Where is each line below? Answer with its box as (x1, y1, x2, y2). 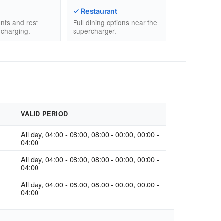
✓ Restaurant (73, 6, 117, 15)
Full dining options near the (73, 17, 157, 28)
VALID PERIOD (21, 110, 68, 119)
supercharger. (73, 26, 116, 36)
